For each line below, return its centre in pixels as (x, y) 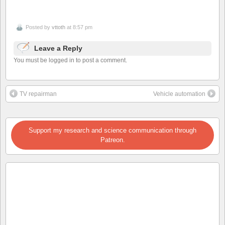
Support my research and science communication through (113, 130)
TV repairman (38, 94)
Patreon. (113, 140)
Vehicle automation (179, 94)
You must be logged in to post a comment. (70, 60)
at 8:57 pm (79, 27)
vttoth (59, 27)
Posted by (39, 27)
